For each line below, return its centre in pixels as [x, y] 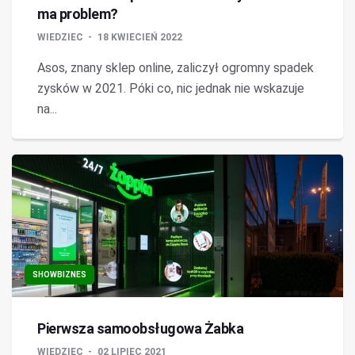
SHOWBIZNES [59, 275]
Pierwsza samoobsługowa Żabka [140, 328]
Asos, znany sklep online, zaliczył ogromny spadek [176, 68]
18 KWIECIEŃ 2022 [140, 37]
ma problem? [78, 14]
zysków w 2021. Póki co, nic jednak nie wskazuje [171, 88]
